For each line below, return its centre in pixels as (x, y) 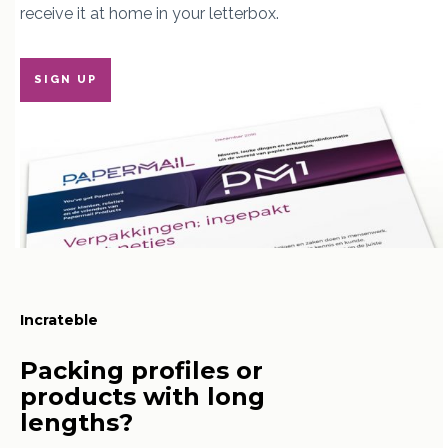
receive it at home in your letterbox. (149, 14)
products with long (142, 396)
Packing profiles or (141, 370)
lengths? (76, 422)
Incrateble (59, 319)
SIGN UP (65, 80)
